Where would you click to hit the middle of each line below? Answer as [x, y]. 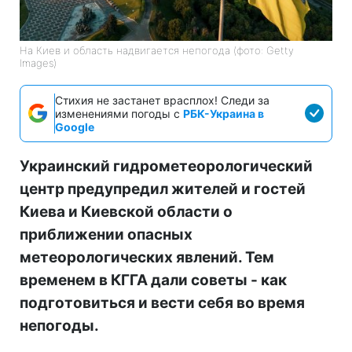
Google [75, 126]
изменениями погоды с [119, 113]
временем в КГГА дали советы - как [153, 280]
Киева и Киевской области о [126, 211]
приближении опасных [106, 234]
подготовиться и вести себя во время [162, 302]
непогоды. [59, 325]
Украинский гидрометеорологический [166, 166]
